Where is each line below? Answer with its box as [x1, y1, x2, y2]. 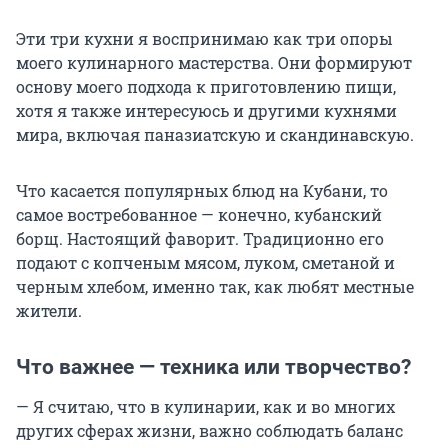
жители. [16, 300, 82, 322]
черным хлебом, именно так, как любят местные [16, 276, 414, 298]
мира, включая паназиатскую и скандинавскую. [16, 124, 414, 146]
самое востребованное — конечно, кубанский [16, 204, 382, 226]
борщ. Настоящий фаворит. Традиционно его [16, 228, 384, 250]
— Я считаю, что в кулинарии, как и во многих [16, 396, 395, 418]
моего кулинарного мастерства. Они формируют [16, 52, 412, 74]
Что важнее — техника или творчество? [16, 355, 411, 380]
